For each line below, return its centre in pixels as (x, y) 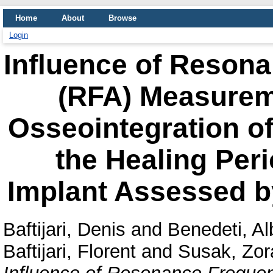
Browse (122, 18)
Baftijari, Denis (64, 229)
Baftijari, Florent (69, 251)
